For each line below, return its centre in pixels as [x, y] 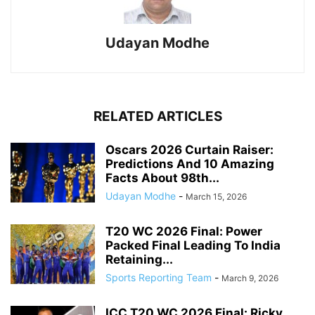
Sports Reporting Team [159, 278]
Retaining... [139, 260]
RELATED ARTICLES [157, 117]
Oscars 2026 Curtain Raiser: [189, 150]
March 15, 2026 [216, 197]
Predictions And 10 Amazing [190, 164]
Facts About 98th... [162, 178]
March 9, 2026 [250, 278]
